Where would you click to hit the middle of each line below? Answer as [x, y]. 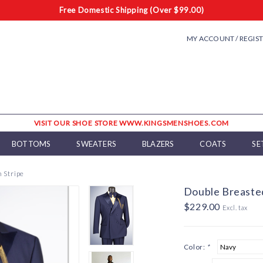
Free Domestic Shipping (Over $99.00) [131, 10]
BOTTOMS [31, 144]
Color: [195, 247]
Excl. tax [235, 208]
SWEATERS [97, 144]
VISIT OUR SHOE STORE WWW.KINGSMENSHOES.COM [131, 123]
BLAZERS [158, 144]
